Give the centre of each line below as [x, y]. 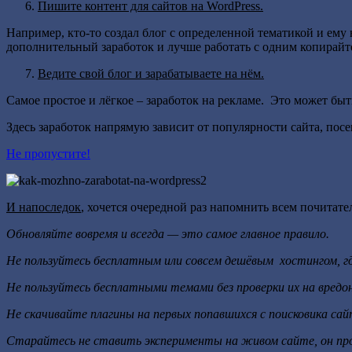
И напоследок [44, 207]
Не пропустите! [48, 153]
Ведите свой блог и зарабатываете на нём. [151, 73]
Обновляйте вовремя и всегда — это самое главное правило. [168, 233]
